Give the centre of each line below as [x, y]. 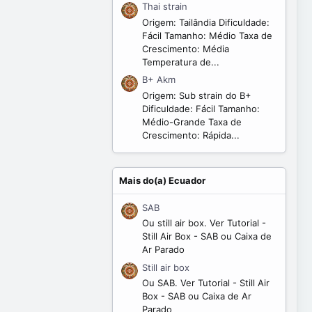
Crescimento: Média [186, 48]
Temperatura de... [181, 62]
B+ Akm [159, 80]
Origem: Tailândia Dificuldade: [206, 22]
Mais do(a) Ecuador [162, 180]
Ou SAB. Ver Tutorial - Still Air [206, 283]
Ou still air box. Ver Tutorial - [204, 223]
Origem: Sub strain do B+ [197, 95]
